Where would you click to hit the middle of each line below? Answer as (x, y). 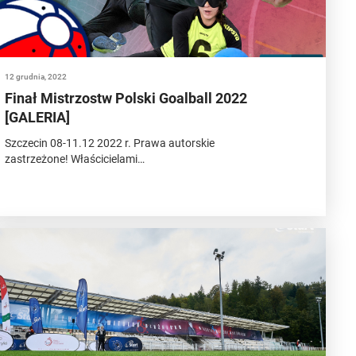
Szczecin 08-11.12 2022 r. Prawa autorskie (110, 143)
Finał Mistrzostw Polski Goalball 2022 (126, 98)
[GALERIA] (38, 117)
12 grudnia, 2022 (36, 77)
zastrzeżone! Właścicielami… (75, 159)
